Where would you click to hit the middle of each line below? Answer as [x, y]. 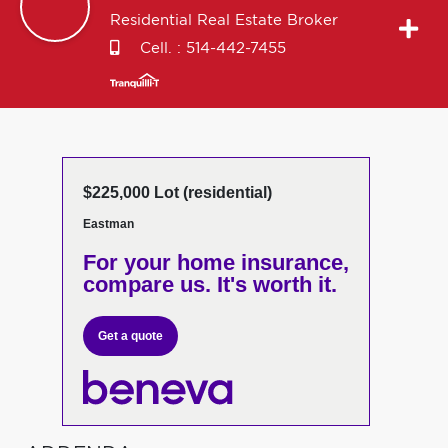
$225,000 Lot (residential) [177, 192]
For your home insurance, [215, 262]
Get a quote [130, 336]
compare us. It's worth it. [209, 284]
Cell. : [160, 48]
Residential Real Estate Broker [224, 20]
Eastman [108, 224]
